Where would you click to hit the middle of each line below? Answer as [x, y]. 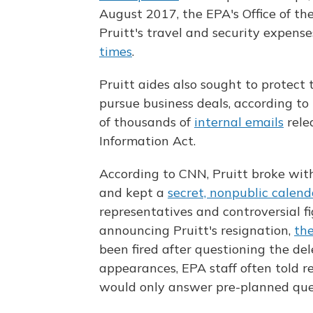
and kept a [133, 193]
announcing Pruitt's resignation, [197, 231]
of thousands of [147, 122]
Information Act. [147, 141]
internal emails [239, 122]
